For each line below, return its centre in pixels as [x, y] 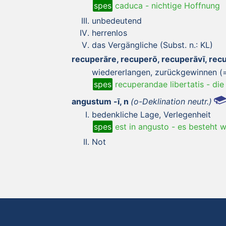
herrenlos [109, 33]
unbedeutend [117, 20]
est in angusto [141, 126]
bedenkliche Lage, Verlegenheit [151, 114]
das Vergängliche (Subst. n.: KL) [152, 45]
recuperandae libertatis [158, 84]
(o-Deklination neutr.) [171, 101]
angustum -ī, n [100, 101]
